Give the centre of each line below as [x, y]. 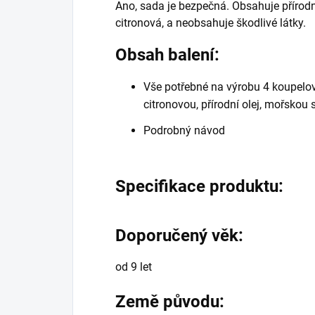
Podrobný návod [184, 130]
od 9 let [134, 266]
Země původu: [170, 301]
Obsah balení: [167, 54]
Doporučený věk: [179, 235]
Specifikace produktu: [199, 186]
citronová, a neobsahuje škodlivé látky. [212, 22]
